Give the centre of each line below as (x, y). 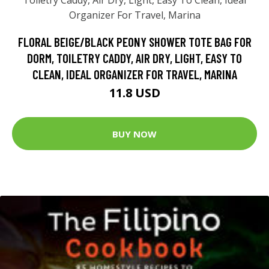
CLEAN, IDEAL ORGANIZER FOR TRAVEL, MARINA (134, 74)
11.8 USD (134, 93)
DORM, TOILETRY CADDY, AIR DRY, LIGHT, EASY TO (134, 58)
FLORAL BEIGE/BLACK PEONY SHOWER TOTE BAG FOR (134, 42)
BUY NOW (134, 134)
